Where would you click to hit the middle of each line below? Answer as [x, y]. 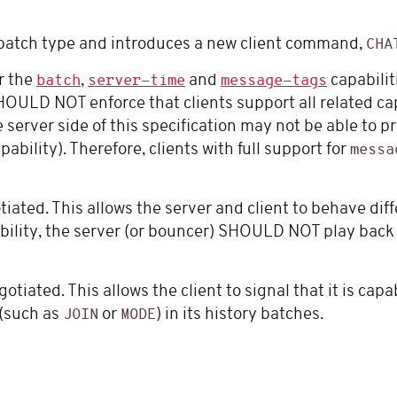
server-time [136, 82]
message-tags [274, 82]
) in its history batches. [240, 315]
